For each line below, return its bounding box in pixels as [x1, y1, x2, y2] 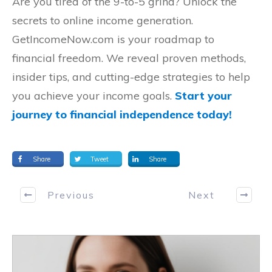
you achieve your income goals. [12, 89, 175, 103]
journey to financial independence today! [12, 107, 232, 121]
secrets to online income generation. [12, 13, 193, 27]
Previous [47, 188, 95, 201]
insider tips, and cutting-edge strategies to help [12, 70, 250, 84]
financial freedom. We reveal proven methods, [12, 51, 246, 65]
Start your [175, 89, 232, 103]
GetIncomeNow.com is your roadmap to [12, 32, 214, 46]
